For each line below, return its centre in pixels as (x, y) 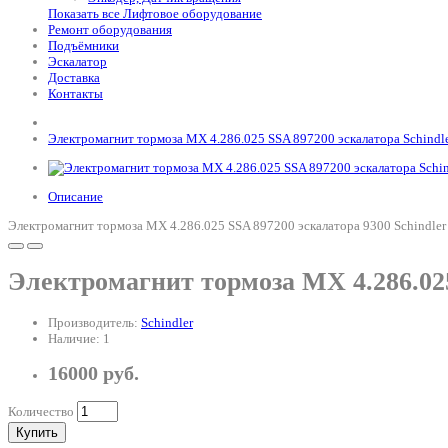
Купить (37, 433)
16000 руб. (93, 373)
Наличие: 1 (79, 338)
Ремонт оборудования (110, 29)
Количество (41, 412)
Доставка (74, 77)
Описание (75, 196)
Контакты (75, 93)
